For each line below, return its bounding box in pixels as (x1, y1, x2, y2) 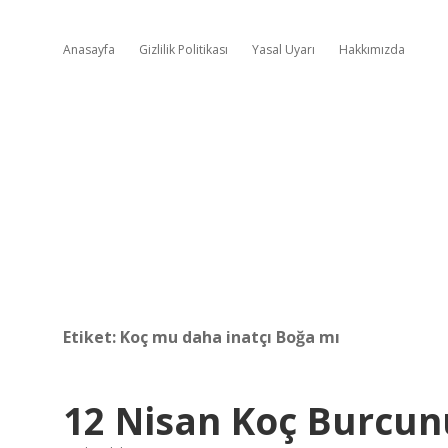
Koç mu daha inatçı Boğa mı (120, 326, 340, 348)
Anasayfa (63, 41, 115, 58)
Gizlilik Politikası (139, 41, 228, 58)
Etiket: (63, 326, 120, 348)
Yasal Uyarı (252, 41, 315, 58)
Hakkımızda (339, 41, 405, 58)
